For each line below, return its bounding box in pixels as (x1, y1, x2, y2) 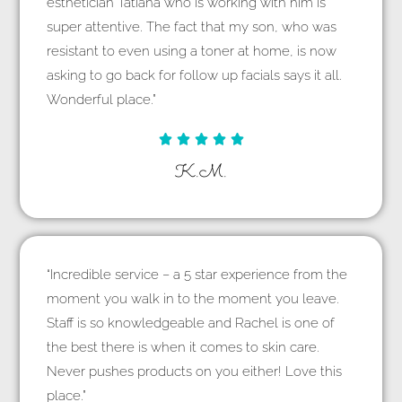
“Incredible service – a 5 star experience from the (47, 266, 348, 283)
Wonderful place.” (47, 91, 157, 108)
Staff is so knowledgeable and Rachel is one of (47, 314, 336, 331)
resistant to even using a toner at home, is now (47, 42, 337, 59)
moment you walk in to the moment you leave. (47, 290, 340, 307)
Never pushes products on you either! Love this (47, 363, 343, 380)
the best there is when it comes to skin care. (47, 338, 320, 355)
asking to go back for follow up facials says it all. (47, 66, 343, 83)
